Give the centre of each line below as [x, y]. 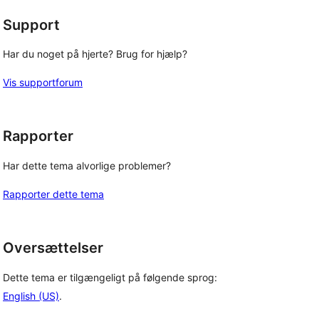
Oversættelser [53, 248]
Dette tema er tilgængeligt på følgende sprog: [110, 277]
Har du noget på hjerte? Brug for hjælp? [95, 54]
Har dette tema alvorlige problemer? [87, 166]
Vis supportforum [43, 83]
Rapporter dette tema [53, 194]
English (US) [31, 296]
